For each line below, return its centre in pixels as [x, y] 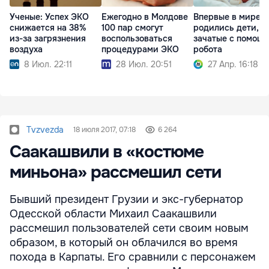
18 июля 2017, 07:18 [104, 130]
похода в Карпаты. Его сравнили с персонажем [133, 257]
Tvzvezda [45, 130]
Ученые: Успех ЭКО [49, 17]
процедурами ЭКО [140, 50]
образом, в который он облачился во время [124, 243]
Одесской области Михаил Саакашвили [113, 214]
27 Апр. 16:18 [233, 65]
